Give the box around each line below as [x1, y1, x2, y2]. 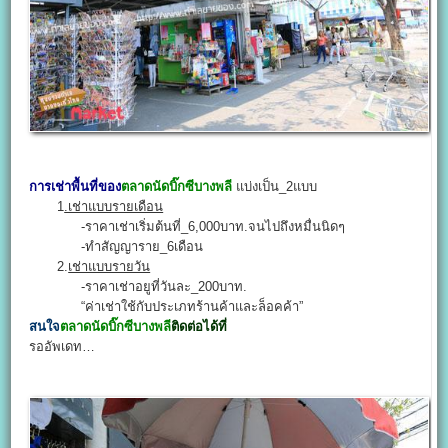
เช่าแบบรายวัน [68, 258, 151, 274]
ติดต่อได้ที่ [171, 318, 228, 334]
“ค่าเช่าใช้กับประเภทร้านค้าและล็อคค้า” [29, 298, 304, 314]
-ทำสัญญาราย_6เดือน [29, 238, 204, 254]
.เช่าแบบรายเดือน [64, 198, 164, 214]
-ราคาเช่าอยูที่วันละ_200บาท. [29, 278, 248, 294]
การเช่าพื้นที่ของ [29, 178, 122, 194]
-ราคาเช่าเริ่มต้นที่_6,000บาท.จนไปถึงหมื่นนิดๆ [29, 218, 346, 234]
